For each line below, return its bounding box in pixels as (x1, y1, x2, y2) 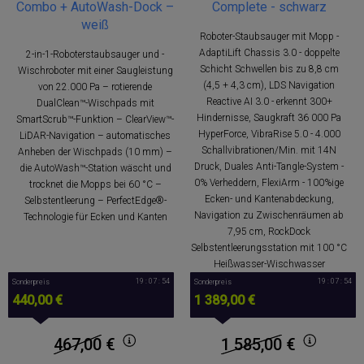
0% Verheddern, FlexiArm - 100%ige (194, 176, 344, 188)
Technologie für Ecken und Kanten (23, 210, 167, 223)
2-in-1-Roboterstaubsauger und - (26, 48, 164, 60)
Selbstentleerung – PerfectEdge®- (24, 194, 167, 206)
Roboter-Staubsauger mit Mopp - (199, 30, 339, 42)
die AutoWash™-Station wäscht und (19, 162, 171, 174)
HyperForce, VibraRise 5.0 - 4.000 (197, 128, 340, 140)
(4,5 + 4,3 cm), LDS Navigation (203, 79, 335, 91)
